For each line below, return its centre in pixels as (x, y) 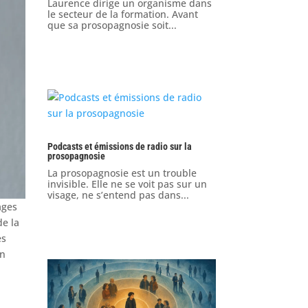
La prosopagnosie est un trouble (122, 173)
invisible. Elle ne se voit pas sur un (127, 184)
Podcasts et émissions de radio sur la (119, 147)
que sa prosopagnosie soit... (112, 25)
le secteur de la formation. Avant (122, 14)
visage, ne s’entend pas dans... (118, 195)
